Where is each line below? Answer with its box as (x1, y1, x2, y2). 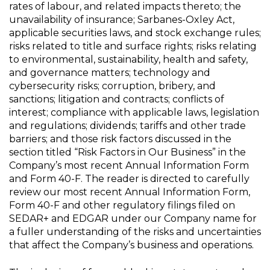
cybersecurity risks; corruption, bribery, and (9, 80, 216, 92)
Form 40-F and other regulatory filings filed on (9, 199, 235, 211)
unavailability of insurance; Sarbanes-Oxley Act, (9, 14, 234, 25)
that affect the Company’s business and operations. (9, 239, 254, 251)
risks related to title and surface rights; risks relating (9, 40, 257, 52)
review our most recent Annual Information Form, (9, 186, 250, 198)
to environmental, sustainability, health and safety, (9, 54, 248, 65)
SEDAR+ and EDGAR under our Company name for (9, 213, 257, 224)
